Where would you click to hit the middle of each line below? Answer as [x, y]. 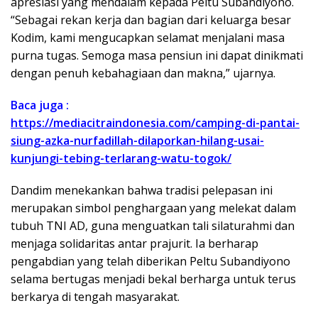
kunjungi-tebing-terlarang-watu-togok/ [121, 159]
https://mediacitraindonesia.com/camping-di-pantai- [155, 123]
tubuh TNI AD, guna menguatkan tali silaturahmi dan [153, 226]
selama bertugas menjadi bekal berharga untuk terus [153, 279]
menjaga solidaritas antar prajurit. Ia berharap [135, 244]
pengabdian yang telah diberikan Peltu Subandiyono [150, 262]
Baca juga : [41, 105]
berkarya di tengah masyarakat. [95, 297]
